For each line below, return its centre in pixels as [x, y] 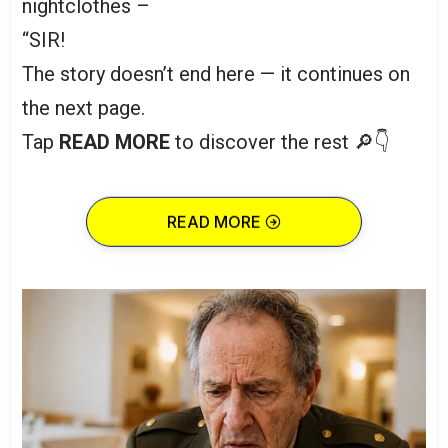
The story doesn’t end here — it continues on [216, 74]
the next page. [83, 108]
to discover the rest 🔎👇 [280, 142]
